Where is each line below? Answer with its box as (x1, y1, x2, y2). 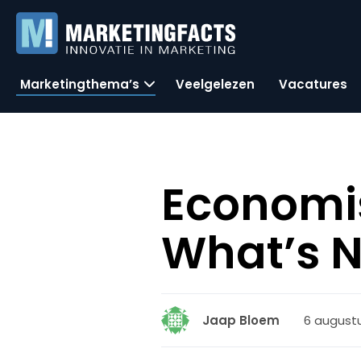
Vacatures (279, 75, 347, 93)
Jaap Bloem (202, 312, 280, 329)
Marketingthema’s (20, 75, 139, 93)
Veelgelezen (176, 75, 255, 93)
